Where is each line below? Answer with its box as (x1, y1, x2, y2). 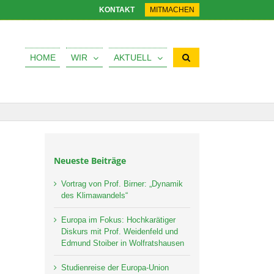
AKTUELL (113, 53, 152, 62)
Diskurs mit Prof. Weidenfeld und (61, 227, 178, 237)
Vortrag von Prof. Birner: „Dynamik (61, 179, 183, 189)
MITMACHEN (150, 6, 194, 14)
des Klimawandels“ (61, 191, 128, 201)
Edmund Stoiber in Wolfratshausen (61, 239, 184, 248)
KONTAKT (99, 6, 135, 14)
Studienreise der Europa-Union (61, 263, 169, 273)
